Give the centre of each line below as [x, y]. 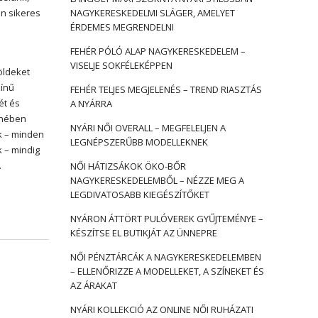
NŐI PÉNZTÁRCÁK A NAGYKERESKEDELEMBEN [165, 257]
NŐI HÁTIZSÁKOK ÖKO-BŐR [128, 166]
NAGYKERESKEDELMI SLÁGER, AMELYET [152, 13]
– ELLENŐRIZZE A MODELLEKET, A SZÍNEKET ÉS [167, 271]
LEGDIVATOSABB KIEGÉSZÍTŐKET [139, 194]
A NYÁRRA [91, 104]
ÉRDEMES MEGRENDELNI [122, 27]
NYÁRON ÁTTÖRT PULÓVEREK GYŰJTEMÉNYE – [166, 219]
